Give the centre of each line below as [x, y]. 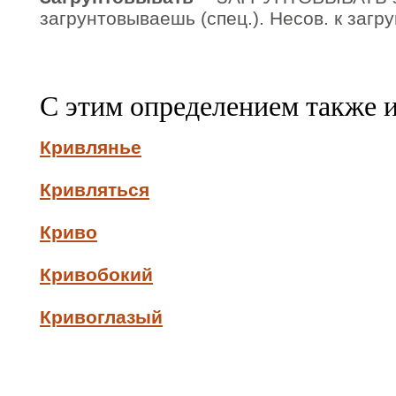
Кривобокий [96, 274]
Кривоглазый [101, 317]
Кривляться [95, 190]
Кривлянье [91, 147]
